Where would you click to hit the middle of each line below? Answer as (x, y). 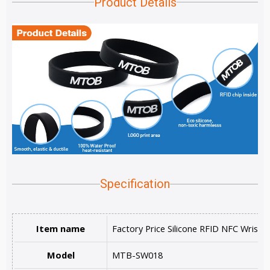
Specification (135, 184)
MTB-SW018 (137, 255)
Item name (61, 229)
